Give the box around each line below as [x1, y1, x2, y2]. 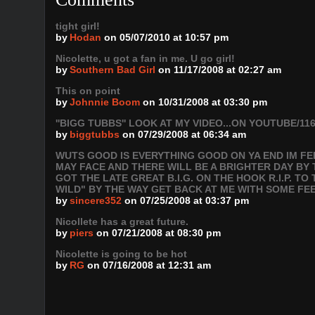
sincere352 [70, 195, 122, 206]
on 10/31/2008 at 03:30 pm [143, 96, 267, 108]
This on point [56, 85, 120, 96]
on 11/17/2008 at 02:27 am [158, 64, 281, 75]
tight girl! [56, 20, 100, 32]
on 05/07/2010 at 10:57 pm [104, 32, 229, 43]
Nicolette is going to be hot [56, 248, 187, 259]
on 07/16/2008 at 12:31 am [87, 259, 211, 271]
